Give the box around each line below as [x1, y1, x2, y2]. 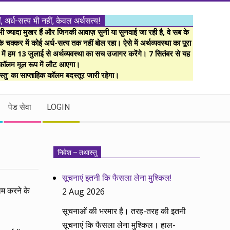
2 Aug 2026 [62, 185, 105, 197]
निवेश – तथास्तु [57, 148, 97, 157]
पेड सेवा [8, 102, 31, 112]
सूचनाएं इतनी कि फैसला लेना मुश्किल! [62, 171, 172, 183]
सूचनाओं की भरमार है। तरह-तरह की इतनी [62, 205, 186, 217]
